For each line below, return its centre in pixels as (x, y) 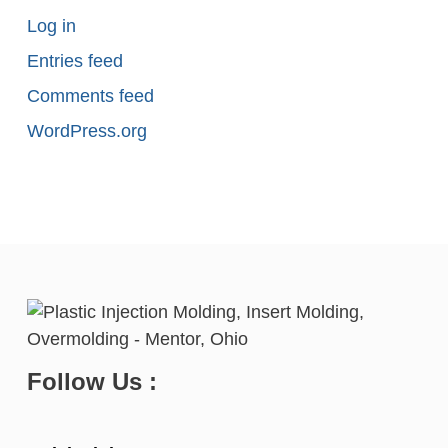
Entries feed (74, 61)
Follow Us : (91, 381)
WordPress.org (86, 131)
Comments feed (90, 96)
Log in (51, 26)
